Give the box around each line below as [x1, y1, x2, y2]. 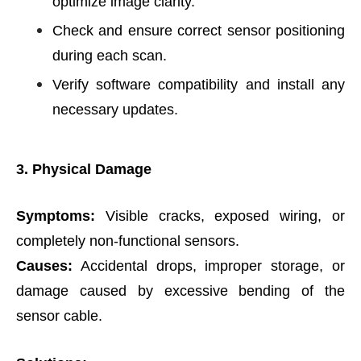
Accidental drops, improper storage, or [73, 258, 345, 274]
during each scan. [52, 48, 167, 64]
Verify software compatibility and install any [52, 77, 345, 93]
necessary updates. [52, 102, 178, 118]
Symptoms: [16, 208, 95, 224]
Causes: [16, 258, 73, 274]
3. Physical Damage [16, 161, 151, 177]
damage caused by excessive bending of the [16, 283, 345, 299]
